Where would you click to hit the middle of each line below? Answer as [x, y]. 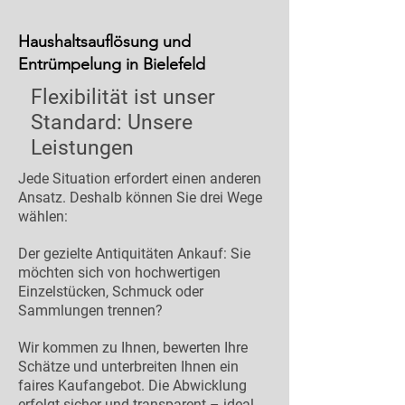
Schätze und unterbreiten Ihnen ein [128, 367]
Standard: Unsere [112, 122]
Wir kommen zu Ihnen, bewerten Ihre [133, 348]
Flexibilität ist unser [123, 97]
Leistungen [82, 148]
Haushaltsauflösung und [104, 42]
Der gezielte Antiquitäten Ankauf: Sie [134, 254]
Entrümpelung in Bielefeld [112, 64]
